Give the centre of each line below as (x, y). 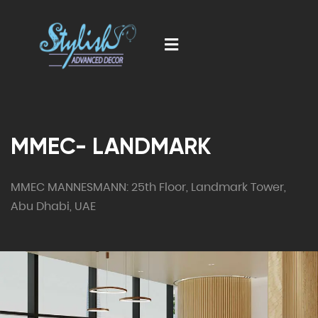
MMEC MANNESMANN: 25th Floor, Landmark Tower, (148, 187)
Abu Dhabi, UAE (53, 206)
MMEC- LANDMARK (111, 146)
